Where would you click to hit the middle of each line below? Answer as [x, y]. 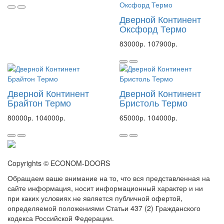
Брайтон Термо [39, 102]
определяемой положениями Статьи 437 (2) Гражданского [104, 208]
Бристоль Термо [153, 102]
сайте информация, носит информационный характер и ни [105, 188]
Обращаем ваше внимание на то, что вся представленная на [109, 178]
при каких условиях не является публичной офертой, [95, 198]
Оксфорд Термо [153, 28]
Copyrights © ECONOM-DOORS [59, 163]
